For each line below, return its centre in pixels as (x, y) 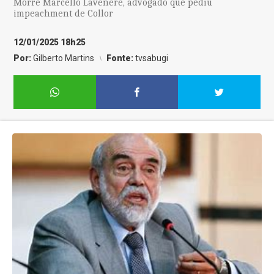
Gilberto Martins (64, 58)
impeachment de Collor (64, 13)
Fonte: (121, 58)
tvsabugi (152, 58)
